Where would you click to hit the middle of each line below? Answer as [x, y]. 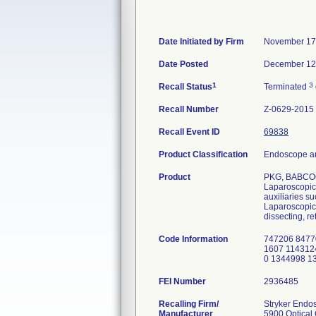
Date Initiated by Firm [201, 42]
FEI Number [182, 281]
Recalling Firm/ [189, 304]
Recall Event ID [189, 132]
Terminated [286, 87]
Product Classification [203, 154]
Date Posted [183, 64]
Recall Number [189, 109]
